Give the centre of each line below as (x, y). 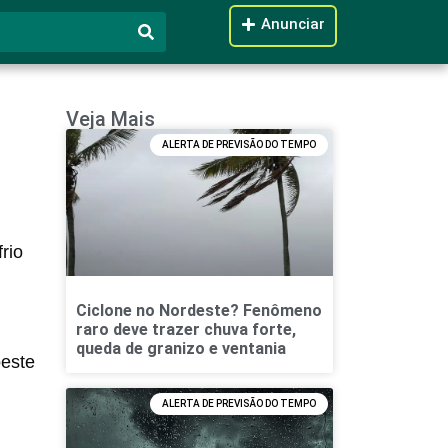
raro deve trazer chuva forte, (185, 329)
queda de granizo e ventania (180, 348)
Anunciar (293, 24)
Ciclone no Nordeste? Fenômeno (198, 310)
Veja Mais (110, 119)
